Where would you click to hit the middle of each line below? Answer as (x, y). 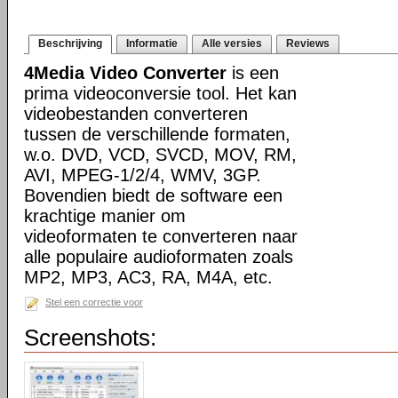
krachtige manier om (105, 216)
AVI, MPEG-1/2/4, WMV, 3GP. (143, 175)
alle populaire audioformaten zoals (159, 257)
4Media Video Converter (125, 73)
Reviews (308, 44)
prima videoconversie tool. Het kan (160, 93)
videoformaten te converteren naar (161, 236)
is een (253, 73)
